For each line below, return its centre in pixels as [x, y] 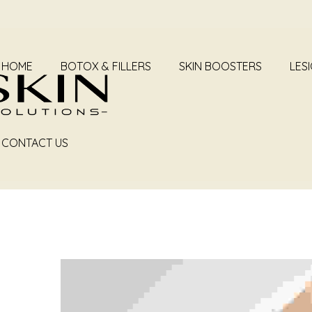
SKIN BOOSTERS [220, 66]
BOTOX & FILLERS [106, 66]
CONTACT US [35, 143]
